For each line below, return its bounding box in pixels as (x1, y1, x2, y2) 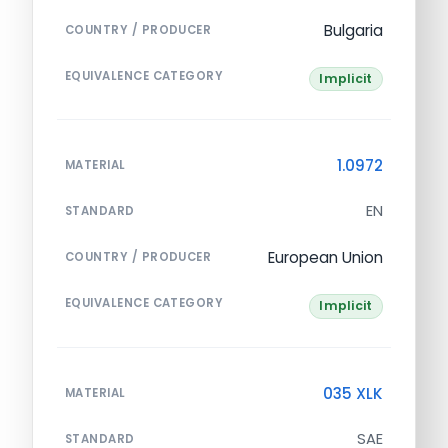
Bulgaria (324, 19, 383, 41)
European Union (268, 247, 383, 269)
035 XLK (323, 382, 383, 404)
